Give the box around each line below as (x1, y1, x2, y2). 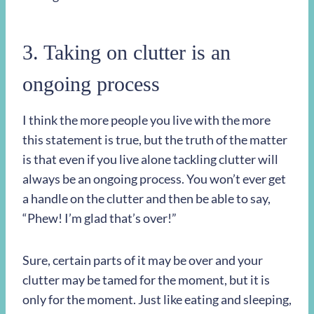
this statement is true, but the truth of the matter (22, 132, 287, 147)
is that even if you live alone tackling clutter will (22, 151, 278, 167)
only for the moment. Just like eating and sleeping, (22, 292, 292, 307)
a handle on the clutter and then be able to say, (22, 191, 271, 206)
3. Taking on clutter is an (22, 41, 231, 64)
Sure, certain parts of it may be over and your (22, 252, 263, 268)
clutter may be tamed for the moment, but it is (22, 272, 270, 287)
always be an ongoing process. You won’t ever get (22, 171, 286, 186)
